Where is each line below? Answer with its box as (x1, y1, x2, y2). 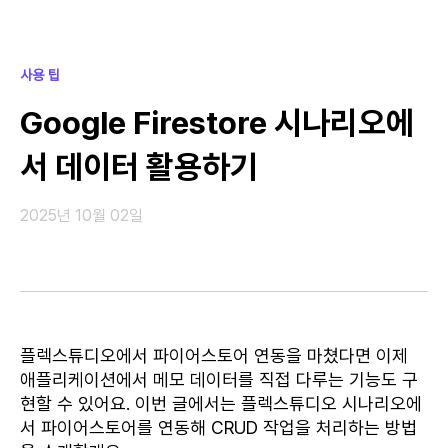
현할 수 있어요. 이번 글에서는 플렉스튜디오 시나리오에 (20, 393, 422, 414)
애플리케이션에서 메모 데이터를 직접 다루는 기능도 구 (20, 369, 418, 390)
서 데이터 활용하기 (20, 148, 258, 186)
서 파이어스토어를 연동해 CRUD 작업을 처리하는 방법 (20, 417, 417, 438)
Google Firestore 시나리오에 (20, 104, 414, 142)
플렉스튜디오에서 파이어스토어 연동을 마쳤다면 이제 (20, 345, 408, 366)
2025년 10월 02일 (20, 206, 143, 225)
